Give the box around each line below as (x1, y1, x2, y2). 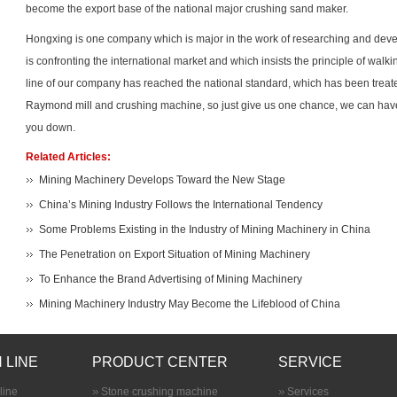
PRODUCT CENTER (92, 354, 228, 370)
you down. (26, 121, 75, 134)
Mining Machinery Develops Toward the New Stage (39, 174, 285, 186)
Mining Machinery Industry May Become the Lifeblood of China (39, 298, 340, 310)
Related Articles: (26, 151, 111, 163)
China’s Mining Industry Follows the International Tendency (39, 198, 323, 211)
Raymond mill (26, 99, 92, 112)
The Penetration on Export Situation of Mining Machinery (39, 248, 310, 261)
